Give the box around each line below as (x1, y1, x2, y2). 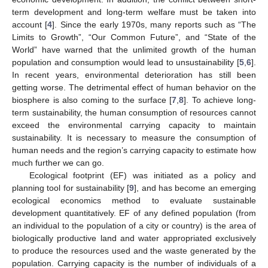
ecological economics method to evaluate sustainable (12, 195, 256, 205)
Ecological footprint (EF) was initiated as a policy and (29, 170, 256, 180)
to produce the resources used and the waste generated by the (12, 245, 256, 255)
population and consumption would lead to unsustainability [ (12, 57, 239, 67)
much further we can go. (12, 157, 104, 167)
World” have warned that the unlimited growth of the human (12, 44, 256, 54)
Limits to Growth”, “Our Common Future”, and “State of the (12, 32, 256, 42)
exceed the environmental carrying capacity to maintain (12, 120, 256, 130)
